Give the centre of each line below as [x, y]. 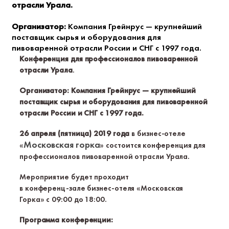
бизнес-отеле [162, 133]
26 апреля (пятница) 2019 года [75, 133]
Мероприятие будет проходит [74, 177]
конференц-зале [55, 188]
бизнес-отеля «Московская [134, 188]
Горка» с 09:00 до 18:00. [63, 199]
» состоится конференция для [153, 145]
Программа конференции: [66, 220]
